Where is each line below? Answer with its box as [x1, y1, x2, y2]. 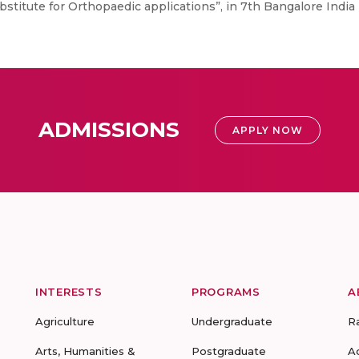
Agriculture [35, 315, 95, 328]
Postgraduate [192, 345, 266, 357]
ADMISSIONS [38, 117, 179, 143]
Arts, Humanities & [35, 345, 135, 357]
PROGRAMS [192, 285, 260, 298]
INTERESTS [35, 285, 103, 298]
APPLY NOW [232, 124, 303, 136]
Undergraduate [192, 315, 272, 328]
